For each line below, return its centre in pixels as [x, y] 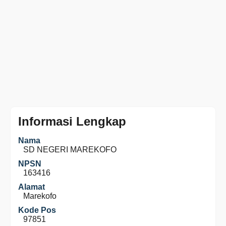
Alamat [32, 187]
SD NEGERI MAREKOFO [70, 150]
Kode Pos [37, 210]
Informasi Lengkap [72, 121]
